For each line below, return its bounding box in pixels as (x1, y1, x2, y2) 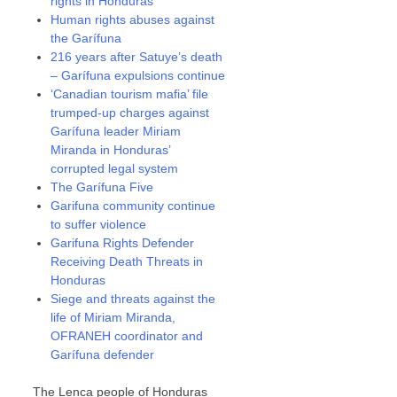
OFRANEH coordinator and (51, 329, 204, 343)
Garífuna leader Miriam (51, 124, 182, 138)
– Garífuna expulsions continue (51, 68, 226, 82)
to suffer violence (51, 217, 147, 231)
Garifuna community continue (51, 198, 216, 213)
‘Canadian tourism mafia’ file (51, 87, 209, 101)
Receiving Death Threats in (51, 254, 204, 269)
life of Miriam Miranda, (51, 310, 176, 324)
